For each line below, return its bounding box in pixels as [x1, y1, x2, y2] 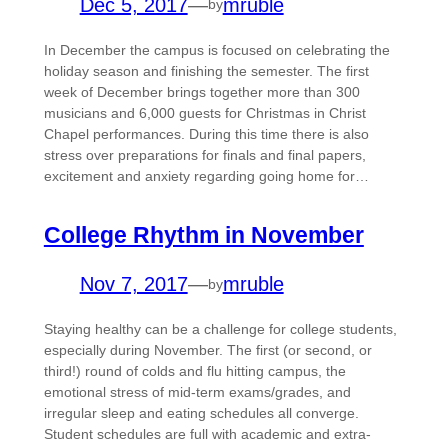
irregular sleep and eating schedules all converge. [43, 405, 359, 422]
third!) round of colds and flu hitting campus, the [43, 363, 346, 380]
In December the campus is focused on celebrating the [43, 41, 390, 58]
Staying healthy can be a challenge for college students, [43, 321, 397, 338]
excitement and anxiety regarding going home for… [43, 167, 369, 184]
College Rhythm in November [43, 222, 364, 249]
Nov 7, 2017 [79, 273, 188, 296]
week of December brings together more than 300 [43, 83, 360, 100]
